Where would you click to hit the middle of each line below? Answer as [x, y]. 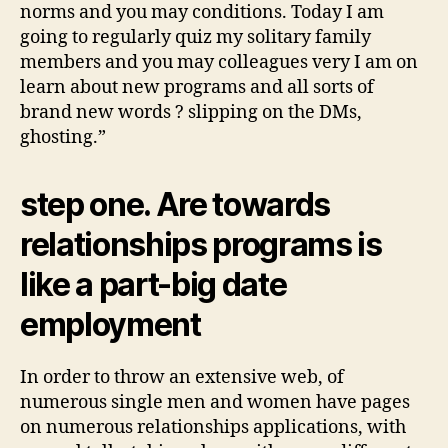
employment [110, 324]
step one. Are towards [175, 204]
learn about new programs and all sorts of [197, 87]
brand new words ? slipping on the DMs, [191, 112]
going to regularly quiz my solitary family [195, 37]
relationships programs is [201, 244]
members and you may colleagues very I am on [219, 62]
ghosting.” [63, 137]
